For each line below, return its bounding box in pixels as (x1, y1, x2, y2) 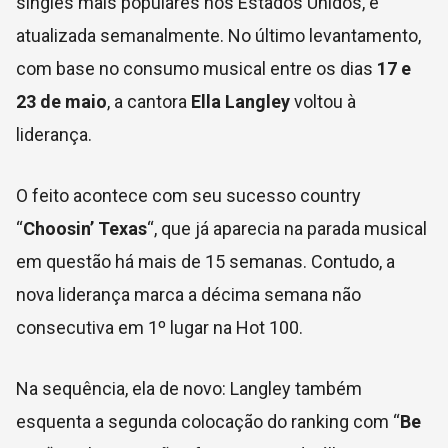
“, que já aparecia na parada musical (147, 217, 427, 239)
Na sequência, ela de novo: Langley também (16, 377, 362, 399)
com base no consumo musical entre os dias (16, 57, 373, 79)
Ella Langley (191, 90, 290, 112)
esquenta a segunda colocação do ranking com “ (16, 410, 400, 432)
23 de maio (16, 90, 107, 112)
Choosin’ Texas (23, 217, 147, 239)
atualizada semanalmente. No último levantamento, (16, 24, 421, 46)
